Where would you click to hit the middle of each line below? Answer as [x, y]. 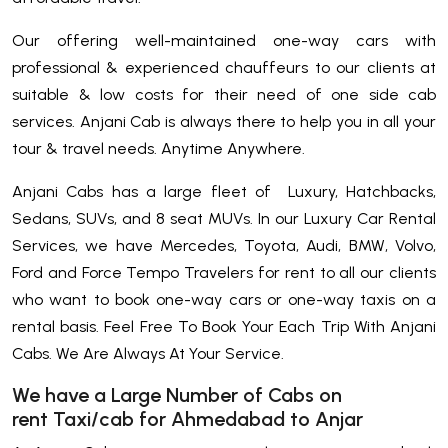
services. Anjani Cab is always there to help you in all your [224, 121]
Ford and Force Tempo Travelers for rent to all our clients [224, 272]
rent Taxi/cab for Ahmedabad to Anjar [187, 418]
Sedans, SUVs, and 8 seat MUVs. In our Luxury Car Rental [224, 218]
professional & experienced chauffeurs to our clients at [224, 67]
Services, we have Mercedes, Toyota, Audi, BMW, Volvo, [224, 245]
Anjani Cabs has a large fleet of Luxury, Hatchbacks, [224, 191]
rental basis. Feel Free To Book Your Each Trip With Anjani [224, 326]
